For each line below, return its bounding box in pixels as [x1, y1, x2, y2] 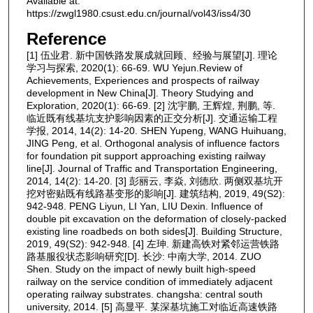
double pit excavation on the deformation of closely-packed [26, 212, 286, 224]
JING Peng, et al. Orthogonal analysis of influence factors [26, 137, 279, 149]
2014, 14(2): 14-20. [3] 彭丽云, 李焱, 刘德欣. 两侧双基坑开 [26, 175, 283, 187]
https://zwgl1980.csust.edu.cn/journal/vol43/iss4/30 [26, 8, 251, 20]
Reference [26, 29, 106, 48]
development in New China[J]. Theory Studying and [26, 87, 254, 99]
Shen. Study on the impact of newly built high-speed [26, 263, 256, 275]
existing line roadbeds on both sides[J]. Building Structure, [26, 225, 282, 237]
